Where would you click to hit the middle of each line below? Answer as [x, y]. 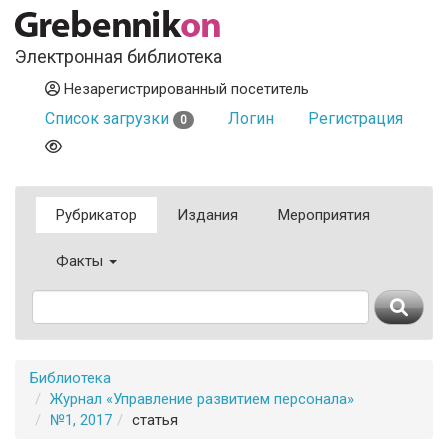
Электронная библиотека [118, 56]
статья [155, 420]
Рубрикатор [96, 215]
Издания [207, 215]
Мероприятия [324, 215]
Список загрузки [109, 118]
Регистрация [355, 118]
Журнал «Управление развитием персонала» [202, 399]
